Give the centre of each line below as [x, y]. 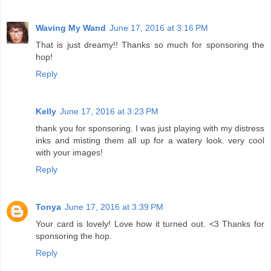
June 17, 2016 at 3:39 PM [114, 207]
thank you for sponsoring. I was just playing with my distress [150, 128]
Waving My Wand [71, 28]
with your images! [69, 152]
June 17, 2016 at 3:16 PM [159, 28]
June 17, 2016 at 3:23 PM [109, 111]
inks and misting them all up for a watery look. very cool [150, 140]
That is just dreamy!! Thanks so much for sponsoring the [150, 44]
